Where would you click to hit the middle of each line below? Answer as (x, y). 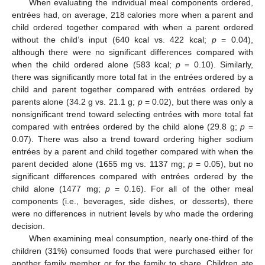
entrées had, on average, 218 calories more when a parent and (132, 15)
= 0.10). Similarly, (217, 65)
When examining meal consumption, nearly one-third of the (141, 239)
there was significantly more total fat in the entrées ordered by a (132, 77)
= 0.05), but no (223, 164)
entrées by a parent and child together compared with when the (132, 152)
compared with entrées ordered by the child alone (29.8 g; (126, 127)
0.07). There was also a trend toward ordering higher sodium (132, 139)
